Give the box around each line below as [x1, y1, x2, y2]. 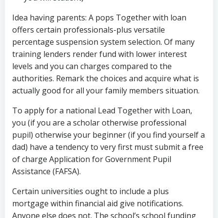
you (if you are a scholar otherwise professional [12, 117, 186, 128]
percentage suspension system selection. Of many [12, 36, 195, 47]
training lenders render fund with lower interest [12, 49, 187, 59]
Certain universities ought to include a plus [12, 186, 169, 197]
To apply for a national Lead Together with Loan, [12, 105, 192, 116]
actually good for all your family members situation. [12, 85, 200, 96]
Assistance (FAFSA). [12, 166, 81, 177]
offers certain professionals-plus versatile [12, 24, 165, 35]
